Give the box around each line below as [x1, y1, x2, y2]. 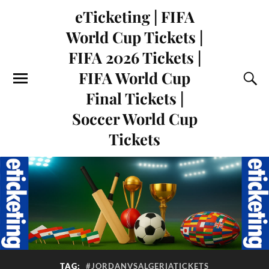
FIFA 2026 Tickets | [68, 47, 201, 67]
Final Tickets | [85, 88, 184, 108]
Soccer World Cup [71, 108, 198, 128]
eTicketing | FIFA [74, 6, 195, 26]
